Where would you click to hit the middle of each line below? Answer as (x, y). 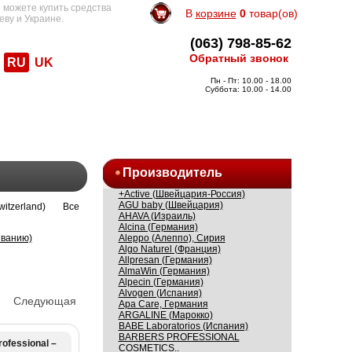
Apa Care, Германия (163, 304)
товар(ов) (271, 13)
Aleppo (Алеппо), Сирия (172, 238)
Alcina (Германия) (158, 227)
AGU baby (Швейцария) (170, 205)
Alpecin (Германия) (161, 282)
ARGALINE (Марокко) (165, 315)
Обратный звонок (238, 58)
